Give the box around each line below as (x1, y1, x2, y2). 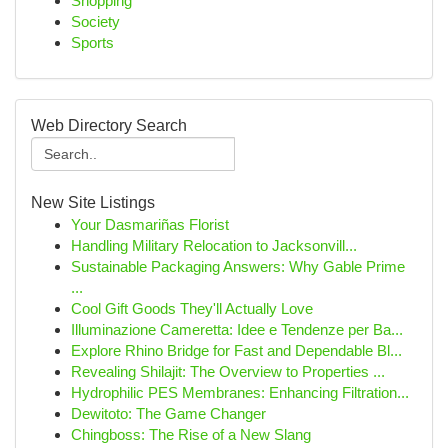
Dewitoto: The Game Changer (71, 405, 266, 422)
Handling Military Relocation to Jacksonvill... (71, 237, 357, 254)
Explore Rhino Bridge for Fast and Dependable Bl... (71, 342, 402, 359)
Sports (71, 34, 114, 51)
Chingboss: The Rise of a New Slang (71, 426, 311, 443)
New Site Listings (31, 194, 155, 211)
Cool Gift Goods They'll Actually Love (71, 300, 313, 317)
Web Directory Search (31, 117, 187, 134)
